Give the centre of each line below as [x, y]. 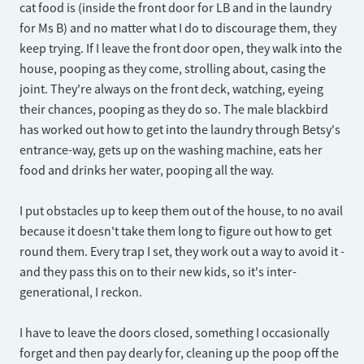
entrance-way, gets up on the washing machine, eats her [171, 151]
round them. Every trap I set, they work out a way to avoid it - [182, 252]
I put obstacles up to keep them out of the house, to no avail [181, 212]
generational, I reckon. [81, 293]
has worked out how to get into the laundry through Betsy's [180, 130]
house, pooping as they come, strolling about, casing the [173, 69]
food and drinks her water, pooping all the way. [149, 171]
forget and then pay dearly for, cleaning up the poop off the [179, 354]
